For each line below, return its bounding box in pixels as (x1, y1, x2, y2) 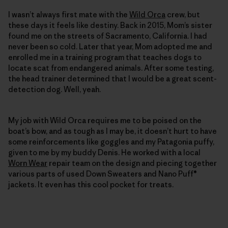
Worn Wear (8, 158, 47, 168)
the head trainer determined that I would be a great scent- (8, 73, 217, 83)
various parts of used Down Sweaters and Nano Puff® (8, 168, 197, 179)
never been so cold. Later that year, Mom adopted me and (8, 41, 212, 51)
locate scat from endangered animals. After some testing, (8, 63, 214, 73)
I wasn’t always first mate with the (8, 9, 129, 19)
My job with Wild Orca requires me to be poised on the (8, 115, 202, 125)
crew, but (165, 9, 200, 19)
